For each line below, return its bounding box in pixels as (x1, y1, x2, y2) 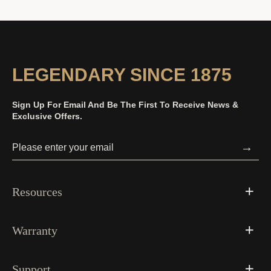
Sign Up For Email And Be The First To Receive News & (12, 100, 238, 109)
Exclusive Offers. (12, 111, 82, 121)
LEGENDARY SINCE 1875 (12, 65, 232, 85)
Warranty (12, 224, 57, 237)
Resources (12, 185, 62, 198)
